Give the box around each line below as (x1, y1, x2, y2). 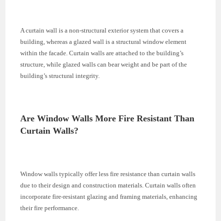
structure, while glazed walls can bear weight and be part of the (20, 60, 187, 68)
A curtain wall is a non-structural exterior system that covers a (20, 26, 184, 34)
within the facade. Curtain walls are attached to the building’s (20, 49, 184, 57)
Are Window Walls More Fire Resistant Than (20, 113, 195, 123)
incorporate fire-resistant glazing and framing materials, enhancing (20, 192, 198, 200)
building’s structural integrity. (20, 72, 100, 79)
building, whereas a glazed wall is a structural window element (20, 37, 187, 45)
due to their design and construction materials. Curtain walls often (20, 181, 196, 189)
